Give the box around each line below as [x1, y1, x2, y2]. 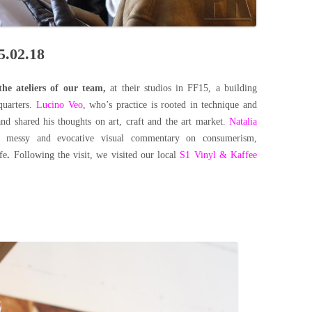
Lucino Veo [36, 100, 83, 110]
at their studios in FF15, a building [110, 83, 257, 93]
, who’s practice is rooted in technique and [82, 100, 258, 110]
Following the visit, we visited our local [13, 150, 180, 160]
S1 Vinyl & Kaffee [180, 150, 257, 160]
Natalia [228, 116, 257, 127]
